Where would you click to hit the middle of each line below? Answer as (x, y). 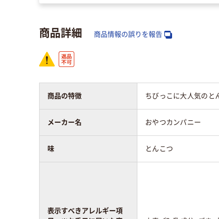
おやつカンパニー (173, 122)
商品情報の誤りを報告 (128, 34)
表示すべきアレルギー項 (85, 210)
